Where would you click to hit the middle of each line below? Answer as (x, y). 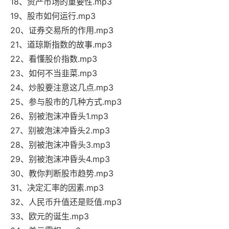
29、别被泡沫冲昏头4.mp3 (60, 159)
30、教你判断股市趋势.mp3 (62, 174)
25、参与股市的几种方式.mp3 (66, 102)
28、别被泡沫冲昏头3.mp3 (60, 145)
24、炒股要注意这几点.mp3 (62, 88)
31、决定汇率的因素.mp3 (57, 188)
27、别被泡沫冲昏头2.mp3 (60, 131)
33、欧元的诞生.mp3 (50, 216)
